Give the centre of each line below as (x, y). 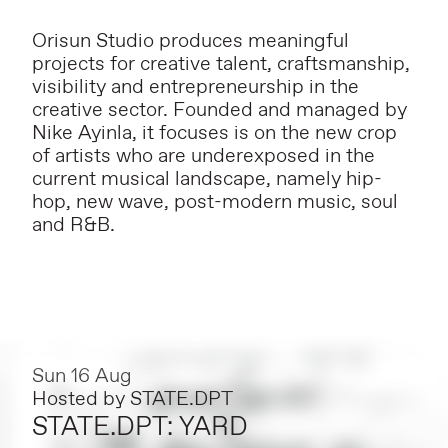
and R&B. (73, 225)
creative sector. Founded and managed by (219, 110)
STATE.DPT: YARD (140, 427)
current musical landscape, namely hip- (207, 179)
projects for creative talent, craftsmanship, (221, 64)
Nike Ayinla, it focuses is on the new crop (214, 133)
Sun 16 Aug (82, 376)
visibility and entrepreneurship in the (195, 87)
